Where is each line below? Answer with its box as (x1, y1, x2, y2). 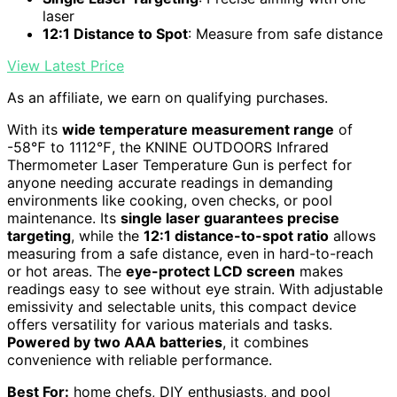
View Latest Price (7, 57, 124, 75)
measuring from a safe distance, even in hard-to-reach (7, 245, 373, 263)
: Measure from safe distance (188, 25, 383, 43)
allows (329, 227, 376, 245)
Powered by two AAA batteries (7, 333, 222, 352)
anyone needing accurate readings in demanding (7, 174, 333, 192)
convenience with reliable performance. (7, 351, 272, 370)
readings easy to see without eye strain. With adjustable (7, 280, 383, 299)
